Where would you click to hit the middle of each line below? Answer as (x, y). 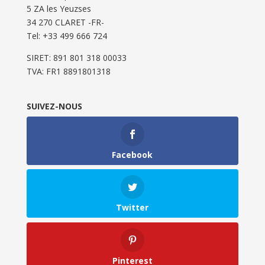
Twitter (132, 208)
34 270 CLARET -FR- (65, 22)
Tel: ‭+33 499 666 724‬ (67, 36)
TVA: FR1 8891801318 (68, 72)
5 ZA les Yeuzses (59, 9)
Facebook (132, 155)
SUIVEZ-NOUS (54, 106)
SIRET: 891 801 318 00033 (76, 58)
